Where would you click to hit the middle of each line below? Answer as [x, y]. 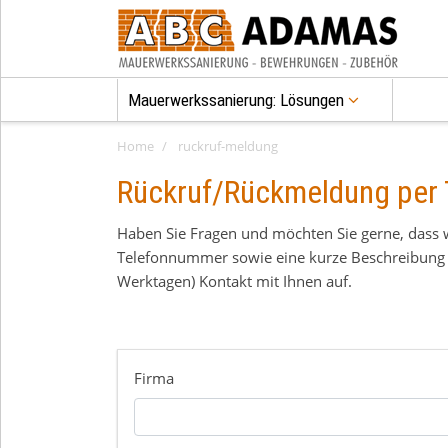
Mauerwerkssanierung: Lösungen [237, 100]
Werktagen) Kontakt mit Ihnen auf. [234, 281]
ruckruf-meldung [228, 146]
